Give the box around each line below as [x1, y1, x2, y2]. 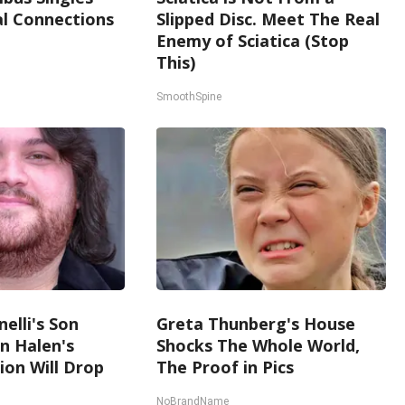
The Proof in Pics [156, 356, 295, 378]
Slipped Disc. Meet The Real [156, 8, 381, 30]
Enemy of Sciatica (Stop [156, 30, 350, 52]
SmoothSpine [156, 90, 222, 103]
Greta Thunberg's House [156, 313, 356, 334]
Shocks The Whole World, [156, 334, 361, 356]
